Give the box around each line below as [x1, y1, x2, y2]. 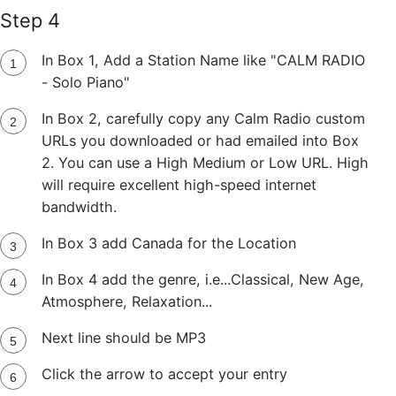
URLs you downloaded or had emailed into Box [41, 132, 359, 150]
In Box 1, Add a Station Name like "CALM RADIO [41, 51, 365, 70]
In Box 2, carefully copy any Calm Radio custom [41, 110, 365, 128]
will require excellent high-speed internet [41, 176, 316, 194]
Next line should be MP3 [41, 329, 206, 347]
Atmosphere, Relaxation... [41, 293, 212, 311]
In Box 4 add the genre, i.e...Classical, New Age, [41, 270, 364, 289]
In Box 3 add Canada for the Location [41, 234, 296, 253]
